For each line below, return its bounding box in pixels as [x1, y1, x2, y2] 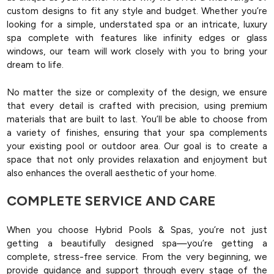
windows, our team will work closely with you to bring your [7, 46, 267, 57]
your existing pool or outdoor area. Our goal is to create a [7, 140, 267, 152]
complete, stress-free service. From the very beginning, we [7, 251, 267, 262]
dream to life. [7, 59, 64, 70]
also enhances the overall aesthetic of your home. [7, 167, 217, 179]
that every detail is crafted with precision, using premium [7, 100, 267, 111]
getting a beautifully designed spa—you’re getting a [7, 237, 267, 249]
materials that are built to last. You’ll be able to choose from [7, 113, 267, 125]
